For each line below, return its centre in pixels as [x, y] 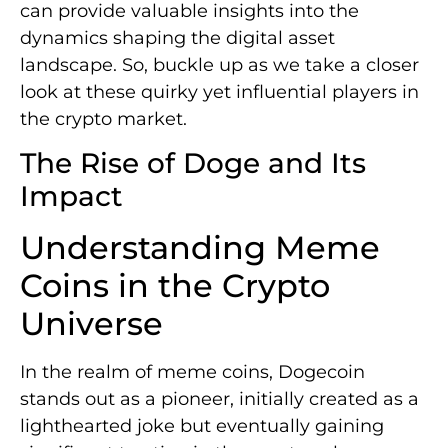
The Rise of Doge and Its [193, 163]
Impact [71, 196]
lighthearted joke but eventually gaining [202, 426]
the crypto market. [103, 118]
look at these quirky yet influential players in [219, 91]
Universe [91, 324]
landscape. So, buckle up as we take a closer [219, 64]
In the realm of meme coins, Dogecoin [192, 372]
